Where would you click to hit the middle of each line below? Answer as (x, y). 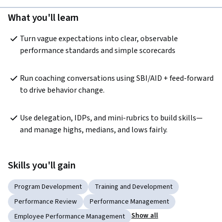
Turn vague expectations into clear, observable (99, 39)
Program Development (48, 187)
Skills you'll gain (42, 166)
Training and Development (134, 187)
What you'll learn (44, 18)
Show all (145, 216)
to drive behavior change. (62, 90)
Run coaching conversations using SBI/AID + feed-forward (117, 79)
